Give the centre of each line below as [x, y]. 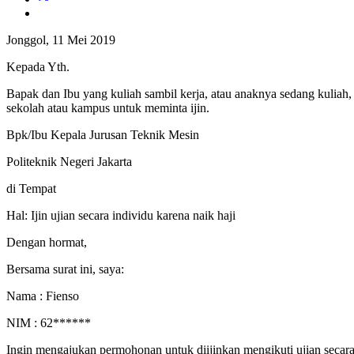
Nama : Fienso [46, 296]
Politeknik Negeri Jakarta [69, 161]
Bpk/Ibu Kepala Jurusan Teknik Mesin [104, 134]
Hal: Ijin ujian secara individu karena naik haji [121, 215]
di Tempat [31, 188]
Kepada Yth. [38, 66]
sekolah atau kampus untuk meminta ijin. [108, 107]
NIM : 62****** [49, 322]
